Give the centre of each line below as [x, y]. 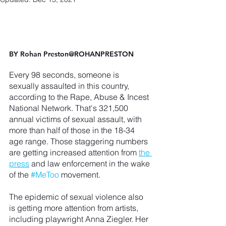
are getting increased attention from [74, 152]
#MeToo [45, 174]
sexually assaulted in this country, [70, 86]
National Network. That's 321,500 [70, 108]
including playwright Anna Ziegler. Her [80, 219]
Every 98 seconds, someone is [65, 74]
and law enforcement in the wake [91, 163]
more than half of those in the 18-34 [73, 130]
